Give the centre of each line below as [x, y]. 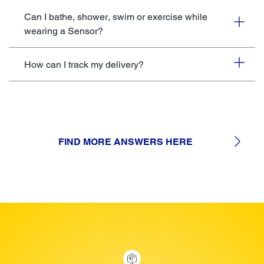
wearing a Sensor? [64, 31]
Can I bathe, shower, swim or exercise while [116, 16]
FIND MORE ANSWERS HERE [126, 141]
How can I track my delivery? [84, 64]
